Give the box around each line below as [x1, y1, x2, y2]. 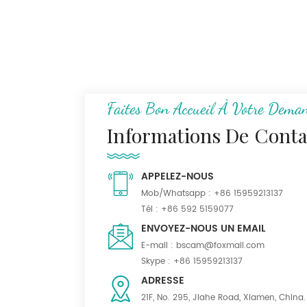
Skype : [141, 254, 173, 268]
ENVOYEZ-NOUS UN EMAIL [141, 220, 265, 236]
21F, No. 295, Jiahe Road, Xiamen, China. [141, 291, 306, 304]
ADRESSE [141, 272, 184, 288]
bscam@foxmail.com [176, 238, 265, 252]
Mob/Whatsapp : [141, 186, 214, 200]
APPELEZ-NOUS [141, 168, 214, 184]
